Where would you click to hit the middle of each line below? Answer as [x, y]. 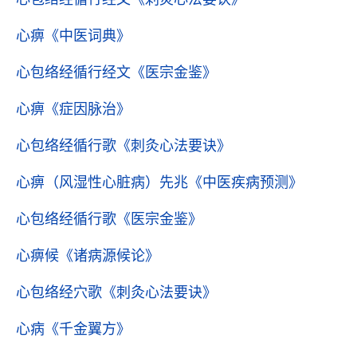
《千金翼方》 [88, 329]
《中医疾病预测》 [245, 182]
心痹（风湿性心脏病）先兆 [102, 182]
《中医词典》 [88, 36]
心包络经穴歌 [59, 292]
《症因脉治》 [88, 109]
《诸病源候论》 [109, 256]
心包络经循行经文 [73, 73]
